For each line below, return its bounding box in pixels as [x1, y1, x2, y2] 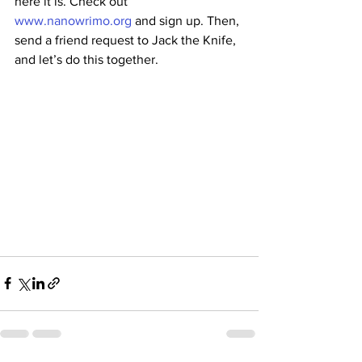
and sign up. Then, [132, 14, 242, 27]
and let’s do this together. [15, 53, 158, 66]
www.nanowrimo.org [15, 14, 132, 27]
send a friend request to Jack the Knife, [15, 33, 239, 47]
